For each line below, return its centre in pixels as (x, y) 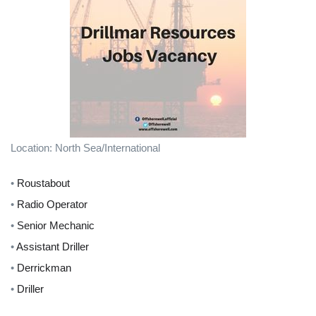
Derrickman (44, 268)
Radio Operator (52, 204)
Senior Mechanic (56, 225)
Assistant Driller (53, 247)
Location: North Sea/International (85, 148)
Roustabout (43, 183)
